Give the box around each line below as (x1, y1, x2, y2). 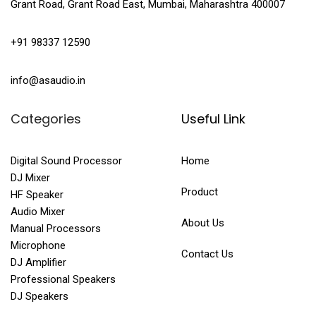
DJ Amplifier (11, 255, 66, 269)
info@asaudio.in (11, 73, 85, 87)
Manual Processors (11, 221, 101, 235)
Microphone (11, 238, 66, 252)
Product (181, 185, 218, 198)
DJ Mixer (11, 171, 50, 184)
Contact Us (181, 247, 233, 260)
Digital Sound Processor (11, 154, 122, 167)
